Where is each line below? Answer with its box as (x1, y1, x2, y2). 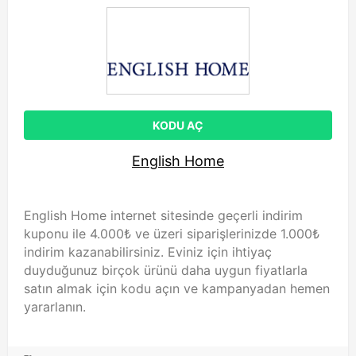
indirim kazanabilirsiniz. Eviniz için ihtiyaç (24, 244, 272, 260)
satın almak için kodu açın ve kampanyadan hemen (24, 281, 330, 296)
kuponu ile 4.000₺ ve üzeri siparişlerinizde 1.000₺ (24, 226, 319, 242)
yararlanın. (24, 299, 86, 315)
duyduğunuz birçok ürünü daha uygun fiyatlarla (24, 262, 308, 278)
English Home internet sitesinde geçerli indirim (24, 207, 303, 223)
